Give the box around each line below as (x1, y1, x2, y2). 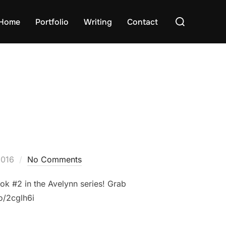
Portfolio (35, 16, 69, 27)
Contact (127, 16, 158, 27)
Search (170, 11, 196, 21)
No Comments (27, 154, 82, 164)
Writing (84, 16, 112, 27)
